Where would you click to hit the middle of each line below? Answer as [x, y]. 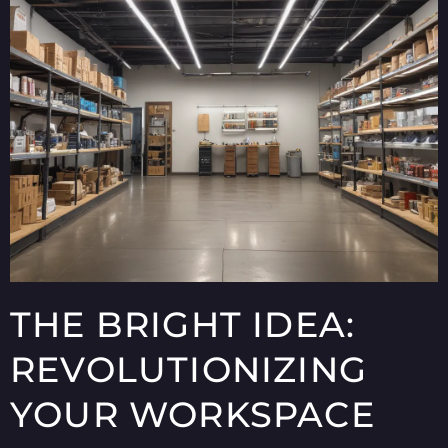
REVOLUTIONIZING [189, 370]
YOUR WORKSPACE [192, 415]
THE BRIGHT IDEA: [183, 325]
